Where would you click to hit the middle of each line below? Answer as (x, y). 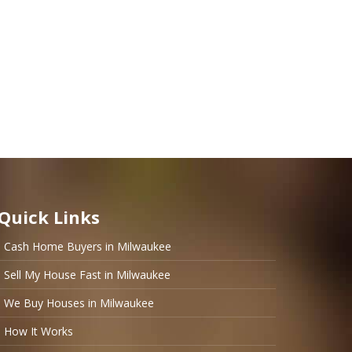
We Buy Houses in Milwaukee (79, 303)
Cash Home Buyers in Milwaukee (87, 246)
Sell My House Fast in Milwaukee (87, 275)
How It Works (38, 331)
